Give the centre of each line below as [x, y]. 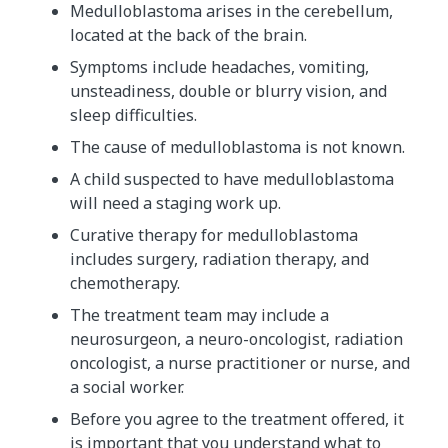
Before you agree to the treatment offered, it [237, 418]
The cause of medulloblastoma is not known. [237, 146]
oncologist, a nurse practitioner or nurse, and [240, 362]
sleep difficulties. [133, 114]
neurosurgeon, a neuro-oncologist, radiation [236, 338]
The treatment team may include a [199, 314]
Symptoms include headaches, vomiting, [219, 66]
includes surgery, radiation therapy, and [219, 258]
